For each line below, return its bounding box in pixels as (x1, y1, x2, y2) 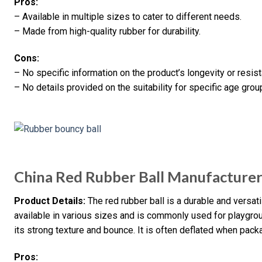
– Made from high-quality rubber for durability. (14, 26, 201, 37)
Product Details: (14, 195, 85, 207)
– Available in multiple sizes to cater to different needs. (14, 11, 242, 23)
